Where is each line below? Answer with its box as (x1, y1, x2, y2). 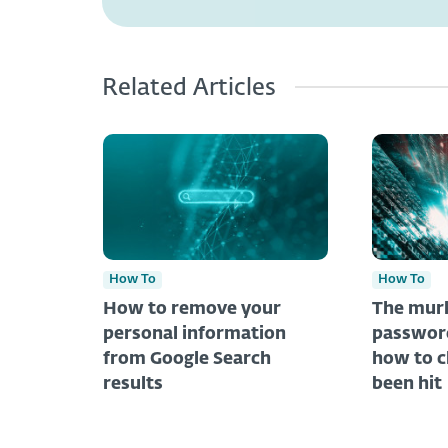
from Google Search (103, 350, 271, 368)
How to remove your (103, 300, 281, 318)
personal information (103, 325, 286, 343)
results (103, 375, 163, 393)
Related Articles (102, 76, 276, 100)
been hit (371, 375, 442, 393)
